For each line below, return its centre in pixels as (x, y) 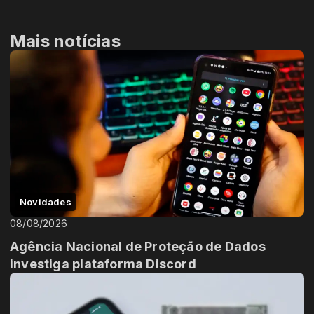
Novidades (46, 202)
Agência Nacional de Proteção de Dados (138, 246)
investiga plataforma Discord (103, 264)
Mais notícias (65, 41)
